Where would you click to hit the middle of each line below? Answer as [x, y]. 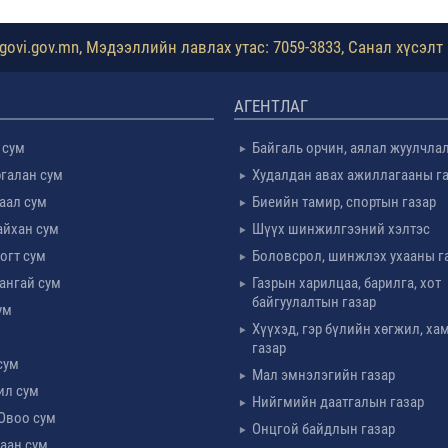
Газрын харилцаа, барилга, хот [346, 283]
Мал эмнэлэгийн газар [323, 375]
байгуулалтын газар [313, 302]
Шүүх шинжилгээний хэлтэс [340, 229]
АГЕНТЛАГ [270, 106]
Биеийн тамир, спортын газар [343, 202]
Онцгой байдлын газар [323, 429]
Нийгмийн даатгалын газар [337, 402]
